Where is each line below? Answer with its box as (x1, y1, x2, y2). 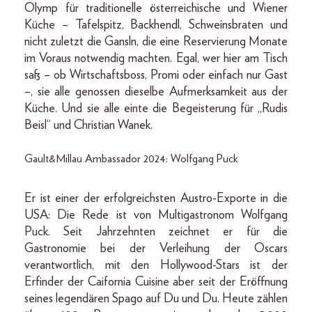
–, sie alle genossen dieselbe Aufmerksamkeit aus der (24, 86, 288, 99)
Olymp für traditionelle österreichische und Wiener (24, 2, 288, 15)
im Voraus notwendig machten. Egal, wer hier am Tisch (24, 52, 288, 65)
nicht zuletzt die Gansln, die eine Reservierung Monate (24, 36, 288, 49)
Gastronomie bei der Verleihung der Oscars (24, 242, 288, 256)
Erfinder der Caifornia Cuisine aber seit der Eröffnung (24, 276, 288, 289)
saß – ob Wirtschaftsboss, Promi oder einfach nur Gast (24, 69, 288, 82)
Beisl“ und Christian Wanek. (24, 119, 153, 132)
